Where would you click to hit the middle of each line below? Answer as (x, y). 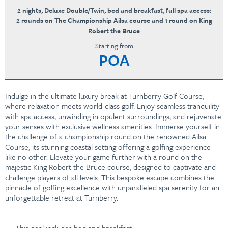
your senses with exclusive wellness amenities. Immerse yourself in (112, 126)
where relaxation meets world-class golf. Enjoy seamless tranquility (112, 106)
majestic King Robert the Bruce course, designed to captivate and (110, 167)
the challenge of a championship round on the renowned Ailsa (106, 136)
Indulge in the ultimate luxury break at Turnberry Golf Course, (105, 96)
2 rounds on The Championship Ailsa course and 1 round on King (114, 20)
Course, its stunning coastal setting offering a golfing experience (108, 147)
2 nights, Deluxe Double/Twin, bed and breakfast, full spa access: (114, 10)
